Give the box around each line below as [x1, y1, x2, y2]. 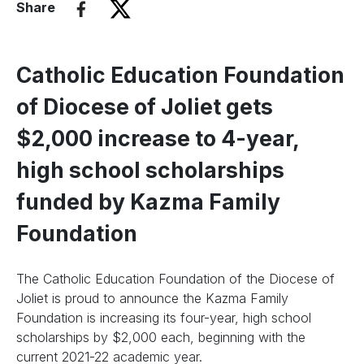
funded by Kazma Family [16, 188, 280, 214]
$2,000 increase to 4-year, [16, 125, 299, 151]
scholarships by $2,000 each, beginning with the [16, 329, 305, 345]
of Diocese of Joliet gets [16, 93, 273, 119]
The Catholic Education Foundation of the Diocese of [16, 271, 335, 287]
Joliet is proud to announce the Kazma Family [16, 290, 288, 306]
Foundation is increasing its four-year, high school [16, 310, 311, 326]
